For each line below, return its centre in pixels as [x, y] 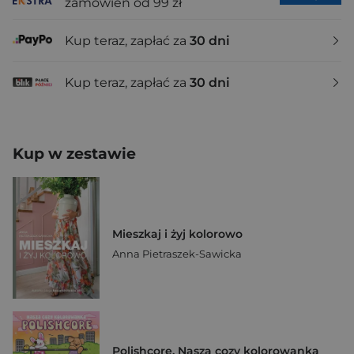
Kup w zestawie [74, 154]
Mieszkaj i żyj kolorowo [177, 234]
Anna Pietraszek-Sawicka [177, 254]
